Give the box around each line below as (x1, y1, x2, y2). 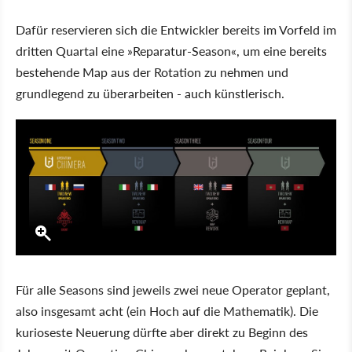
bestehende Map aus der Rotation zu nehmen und (16, 63, 288, 82)
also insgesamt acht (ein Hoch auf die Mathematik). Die (16, 302, 318, 321)
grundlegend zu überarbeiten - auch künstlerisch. (16, 84, 284, 103)
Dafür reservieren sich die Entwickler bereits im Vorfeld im (16, 20, 336, 39)
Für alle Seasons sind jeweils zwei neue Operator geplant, (16, 280, 330, 299)
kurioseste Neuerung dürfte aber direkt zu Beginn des (16, 323, 308, 342)
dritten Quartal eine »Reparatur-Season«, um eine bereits (16, 42, 327, 60)
